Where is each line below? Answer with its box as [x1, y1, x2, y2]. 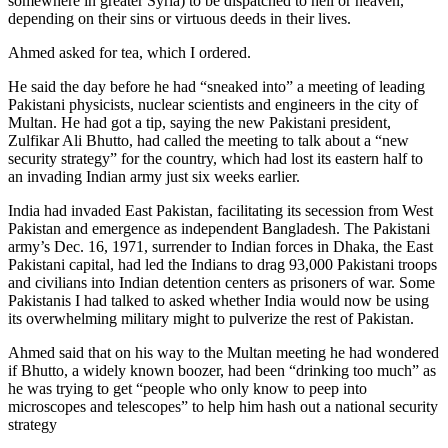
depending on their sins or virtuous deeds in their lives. [8, 10, 351, 28]
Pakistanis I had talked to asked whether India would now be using [8, 292, 429, 310]
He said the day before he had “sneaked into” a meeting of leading [8, 78, 425, 96]
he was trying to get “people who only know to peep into [8, 380, 367, 398]
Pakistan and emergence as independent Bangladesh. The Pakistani [8, 220, 430, 238]
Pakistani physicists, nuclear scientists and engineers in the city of [8, 96, 418, 114]
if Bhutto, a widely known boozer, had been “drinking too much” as [8, 362, 436, 380]
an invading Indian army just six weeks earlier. [8, 168, 300, 186]
